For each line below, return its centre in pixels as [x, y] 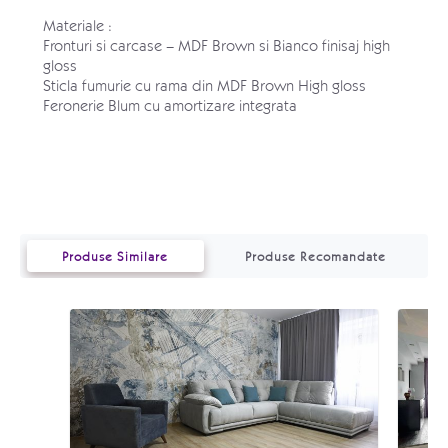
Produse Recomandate [315, 255]
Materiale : [77, 24]
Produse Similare [115, 255]
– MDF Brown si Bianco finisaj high [275, 44]
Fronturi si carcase [102, 44]
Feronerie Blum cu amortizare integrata [169, 104]
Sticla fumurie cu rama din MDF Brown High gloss [206, 84]
